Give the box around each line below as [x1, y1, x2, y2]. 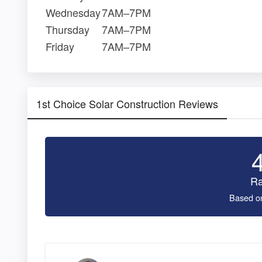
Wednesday [46, 5, 101, 20]
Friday [46, 39, 74, 54]
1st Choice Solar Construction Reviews [36, 96, 218, 112]
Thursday [46, 22, 89, 37]
